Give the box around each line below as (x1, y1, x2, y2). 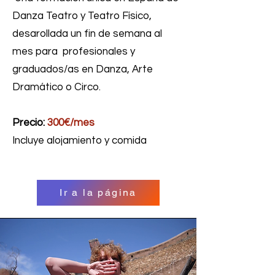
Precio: (12, 117, 47, 128)
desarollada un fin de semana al (12, 28, 162, 39)
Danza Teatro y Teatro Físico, (12, 10, 152, 21)
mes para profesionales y (12, 45, 135, 57)
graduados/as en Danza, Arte (12, 63, 153, 75)
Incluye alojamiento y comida (12, 134, 147, 146)
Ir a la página (60, 187, 137, 199)
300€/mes (47, 117, 99, 128)
